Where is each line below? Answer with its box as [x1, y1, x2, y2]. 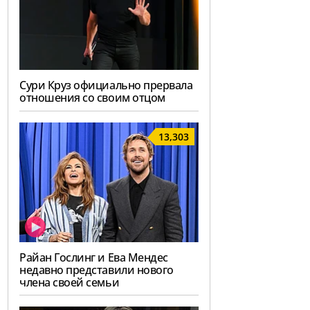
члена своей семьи [19, 274, 120, 290]
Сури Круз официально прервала [19, 77, 193, 93]
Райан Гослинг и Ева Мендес [19, 249, 168, 265]
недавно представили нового [19, 262, 174, 277]
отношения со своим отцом [19, 89, 165, 105]
